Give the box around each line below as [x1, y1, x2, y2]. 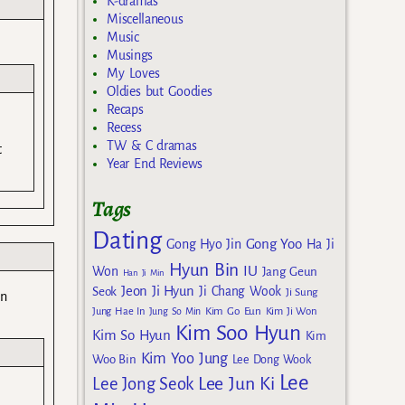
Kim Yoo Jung [140, 350, 228, 368]
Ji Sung [285, 286, 318, 299]
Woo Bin [92, 353, 137, 367]
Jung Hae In [92, 306, 145, 318]
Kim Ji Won [265, 306, 317, 318]
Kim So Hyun [92, 327, 171, 344]
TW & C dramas [107, 137, 197, 153]
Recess [107, 119, 142, 135]
